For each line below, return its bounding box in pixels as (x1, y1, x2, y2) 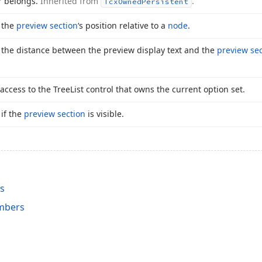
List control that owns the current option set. (70, 84, 245, 95)
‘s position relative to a (78, 20, 168, 31)
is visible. (85, 108, 124, 119)
